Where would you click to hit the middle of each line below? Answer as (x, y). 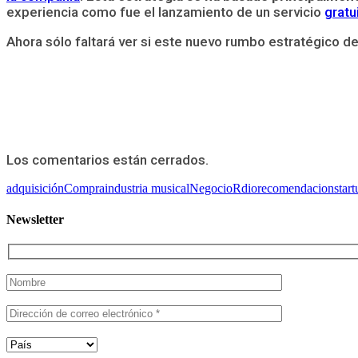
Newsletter (35, 220)
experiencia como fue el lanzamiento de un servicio (165, 12)
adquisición (35, 188)
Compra (84, 188)
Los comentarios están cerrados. (107, 159)
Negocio (211, 188)
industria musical (147, 188)
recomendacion (296, 188)
